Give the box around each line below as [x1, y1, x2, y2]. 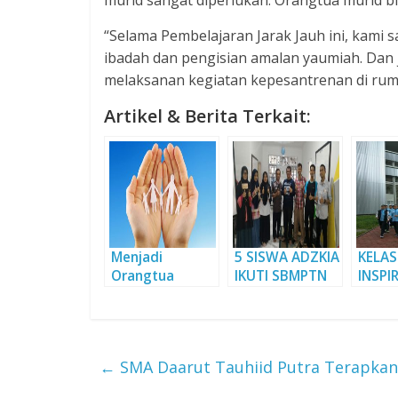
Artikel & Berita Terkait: [104, 104, 311, 129]
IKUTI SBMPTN [235, 267, 327, 286]
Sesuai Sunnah [111, 285, 205, 305]
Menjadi [111, 248, 163, 267]
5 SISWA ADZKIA [235, 248, 339, 267]
